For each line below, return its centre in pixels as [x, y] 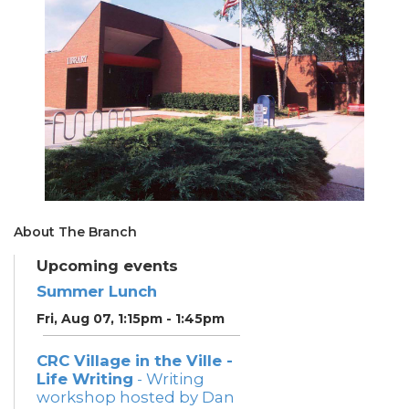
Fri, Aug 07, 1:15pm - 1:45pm [131, 318]
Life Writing [85, 378]
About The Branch [75, 231]
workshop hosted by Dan [136, 397]
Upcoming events [107, 265]
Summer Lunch [97, 291]
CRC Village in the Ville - [135, 360]
